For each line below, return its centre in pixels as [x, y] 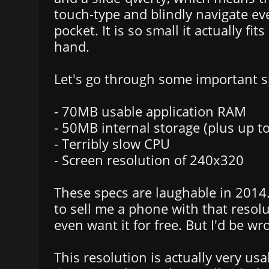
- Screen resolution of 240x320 [149, 160]
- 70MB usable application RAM [150, 111]
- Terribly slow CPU [112, 144]
